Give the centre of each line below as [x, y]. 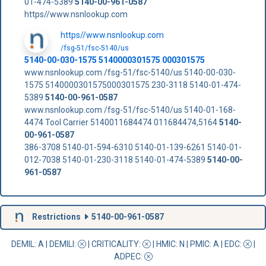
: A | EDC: [226, 244]
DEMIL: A [28, 244]
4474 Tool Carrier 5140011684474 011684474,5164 [121, 122]
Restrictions [56, 216]
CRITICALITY [115, 244]
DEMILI [61, 244]
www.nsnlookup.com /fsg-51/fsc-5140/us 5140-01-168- [130, 110]
